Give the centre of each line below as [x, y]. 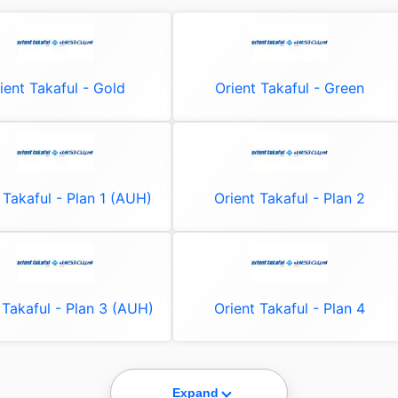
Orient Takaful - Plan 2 [290, 198]
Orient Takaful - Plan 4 [290, 308]
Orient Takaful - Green [290, 88]
